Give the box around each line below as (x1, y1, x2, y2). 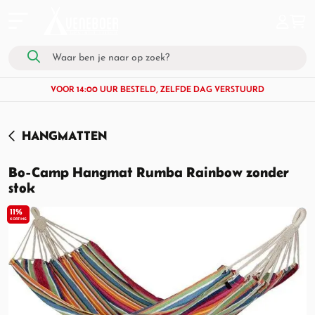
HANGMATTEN (22, 128, 107, 143)
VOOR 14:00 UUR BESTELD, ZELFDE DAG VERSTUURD (51, 84, 264, 94)
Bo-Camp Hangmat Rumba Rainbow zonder (8, 165, 289, 180)
